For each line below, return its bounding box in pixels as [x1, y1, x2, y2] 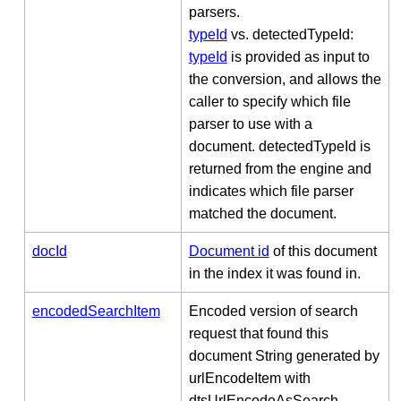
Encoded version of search [188, 303, 358, 319]
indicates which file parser [188, 183, 354, 199]
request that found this [188, 325, 328, 341]
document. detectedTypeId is [188, 138, 371, 154]
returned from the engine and [188, 160, 371, 176]
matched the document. [188, 205, 337, 221]
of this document [269, 243, 377, 259]
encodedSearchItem [31, 303, 160, 319]
